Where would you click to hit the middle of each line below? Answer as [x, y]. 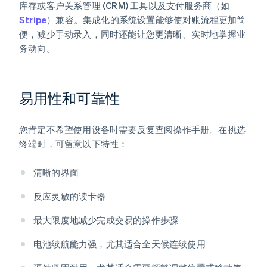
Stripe [33, 20]
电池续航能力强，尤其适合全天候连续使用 [119, 244]
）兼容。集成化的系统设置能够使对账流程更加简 [146, 20]
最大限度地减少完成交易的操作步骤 [106, 220]
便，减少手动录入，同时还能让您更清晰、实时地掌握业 [133, 34]
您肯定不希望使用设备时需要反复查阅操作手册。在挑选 [133, 130]
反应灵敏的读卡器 [70, 196]
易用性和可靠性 [69, 98]
